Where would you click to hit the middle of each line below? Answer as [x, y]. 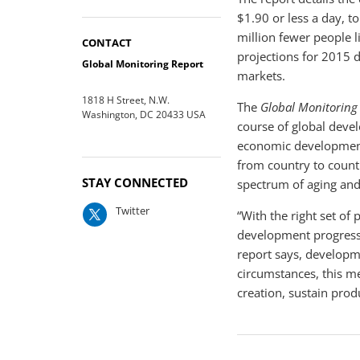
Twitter [133, 211]
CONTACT [107, 43]
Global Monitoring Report [143, 64]
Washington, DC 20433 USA [144, 115]
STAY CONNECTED [135, 182]
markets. [262, 76]
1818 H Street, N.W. [126, 100]
